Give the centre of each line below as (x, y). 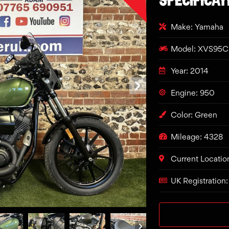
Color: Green (194, 114)
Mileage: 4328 (197, 136)
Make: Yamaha (197, 27)
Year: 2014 (189, 71)
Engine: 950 (192, 93)
